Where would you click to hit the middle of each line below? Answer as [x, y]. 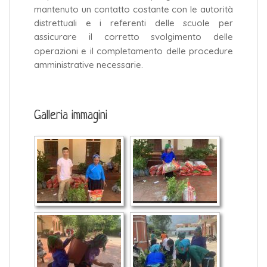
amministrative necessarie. [89, 64]
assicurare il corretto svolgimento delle [133, 37]
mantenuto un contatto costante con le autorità [133, 10]
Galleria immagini [71, 116]
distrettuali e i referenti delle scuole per [133, 23]
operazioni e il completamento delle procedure [133, 51]
